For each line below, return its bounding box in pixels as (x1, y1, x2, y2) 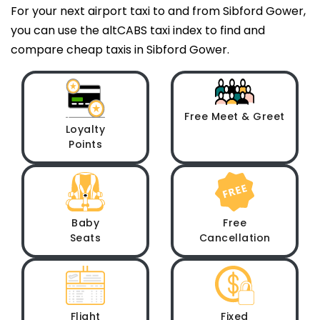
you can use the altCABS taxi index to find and (11, 21, 265, 39)
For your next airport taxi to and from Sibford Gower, (11, 2, 306, 19)
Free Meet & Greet (184, 109, 285, 124)
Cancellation (199, 231, 271, 245)
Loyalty (65, 122, 106, 136)
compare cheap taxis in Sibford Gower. (11, 41, 229, 58)
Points (69, 137, 102, 151)
